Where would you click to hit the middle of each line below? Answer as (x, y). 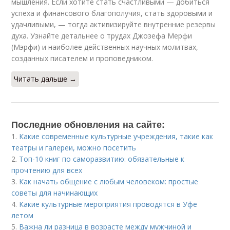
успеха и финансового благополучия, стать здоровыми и (112, 13)
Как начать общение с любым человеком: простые (109, 181)
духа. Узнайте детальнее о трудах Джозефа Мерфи (102, 36)
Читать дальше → (45, 79)
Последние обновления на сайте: (88, 124)
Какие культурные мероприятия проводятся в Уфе (108, 204)
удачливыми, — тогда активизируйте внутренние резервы (114, 24)
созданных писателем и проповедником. (82, 58)
